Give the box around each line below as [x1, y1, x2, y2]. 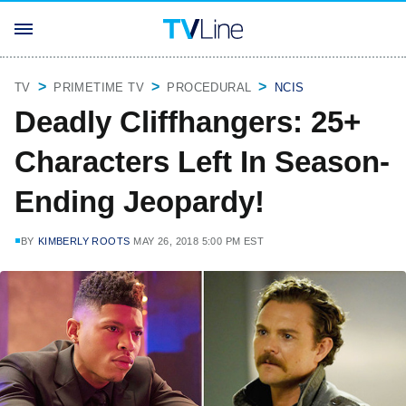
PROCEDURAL [167, 81, 252, 94]
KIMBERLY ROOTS [37, 236, 130, 246]
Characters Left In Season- [14, 145, 390, 179]
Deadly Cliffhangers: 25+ [14, 105, 361, 139]
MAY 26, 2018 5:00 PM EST [133, 236, 265, 246]
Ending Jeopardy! [14, 185, 265, 218]
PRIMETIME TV [53, 81, 145, 94]
